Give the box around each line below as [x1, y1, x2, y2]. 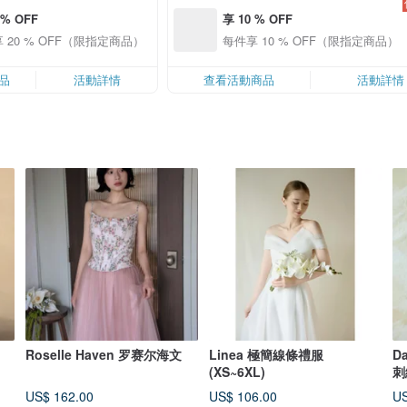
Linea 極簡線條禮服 [209, 345, 323, 363]
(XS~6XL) [209, 362, 265, 381]
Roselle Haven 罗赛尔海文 [25, 345, 182, 363]
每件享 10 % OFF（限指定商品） [223, 31, 399, 49]
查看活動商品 [203, 71, 274, 88]
